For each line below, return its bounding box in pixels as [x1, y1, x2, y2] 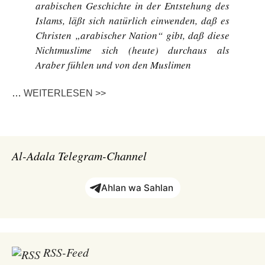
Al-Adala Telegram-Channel [12, 148, 147, 163]
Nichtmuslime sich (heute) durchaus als [35, 43, 230, 57]
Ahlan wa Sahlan [101, 182, 173, 193]
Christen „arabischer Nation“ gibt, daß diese [35, 28, 230, 42]
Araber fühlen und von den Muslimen [35, 58, 191, 72]
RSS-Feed [43, 244, 89, 260]
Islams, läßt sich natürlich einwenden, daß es [35, 14, 230, 27]
